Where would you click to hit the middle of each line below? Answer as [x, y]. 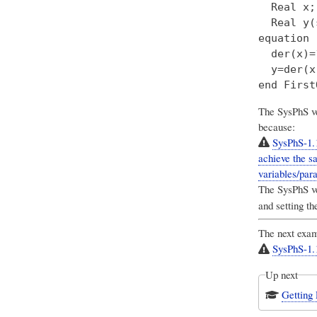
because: [276, 126]
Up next [281, 275]
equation [283, 38]
